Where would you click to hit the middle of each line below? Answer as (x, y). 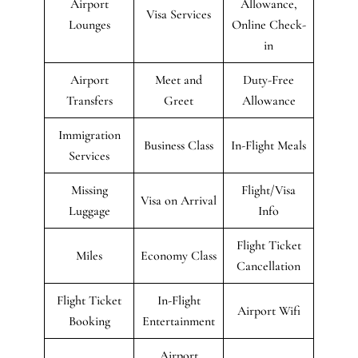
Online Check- (268, 24)
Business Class (179, 145)
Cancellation (268, 266)
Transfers (89, 100)
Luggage (89, 211)
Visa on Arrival (179, 200)
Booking (89, 321)
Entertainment (179, 321)
